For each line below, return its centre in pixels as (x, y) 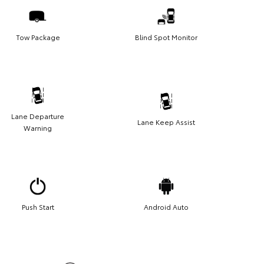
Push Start (38, 207)
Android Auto (166, 207)
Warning (38, 128)
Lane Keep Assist (166, 122)
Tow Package (38, 37)
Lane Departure (38, 116)
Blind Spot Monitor (166, 37)
